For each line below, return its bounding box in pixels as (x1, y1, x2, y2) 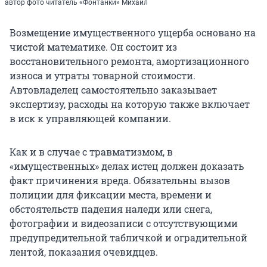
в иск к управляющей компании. (10, 112, 171, 125)
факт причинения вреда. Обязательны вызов (10, 174, 230, 187)
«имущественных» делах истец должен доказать (10, 160, 244, 173)
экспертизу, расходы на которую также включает (10, 98, 250, 111)
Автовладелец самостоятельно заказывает (10, 83, 217, 97)
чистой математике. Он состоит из (10, 41, 177, 54)
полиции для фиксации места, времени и (10, 188, 212, 201)
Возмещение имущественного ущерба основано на (10, 26, 256, 39)
